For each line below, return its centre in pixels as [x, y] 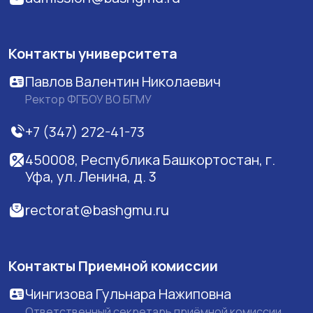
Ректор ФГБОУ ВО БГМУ [88, 99]
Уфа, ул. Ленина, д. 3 [91, 176]
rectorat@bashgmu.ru [97, 210]
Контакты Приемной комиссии [113, 265]
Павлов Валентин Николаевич [123, 81]
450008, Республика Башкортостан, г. [150, 159]
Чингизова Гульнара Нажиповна [128, 293]
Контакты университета [93, 53]
